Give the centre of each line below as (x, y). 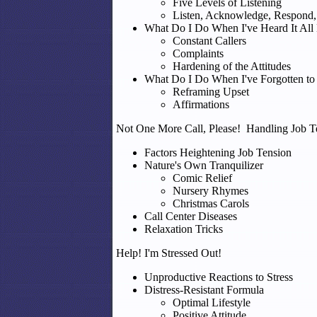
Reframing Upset (211, 92)
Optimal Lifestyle (212, 302)
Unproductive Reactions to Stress (219, 277)
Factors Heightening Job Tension (218, 152)
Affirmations (201, 104)
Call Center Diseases (191, 216)
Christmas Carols (211, 203)
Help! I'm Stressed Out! (169, 253)
